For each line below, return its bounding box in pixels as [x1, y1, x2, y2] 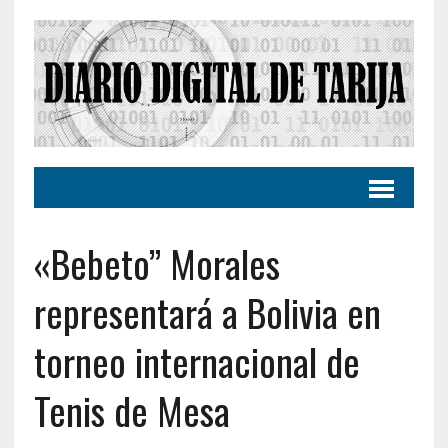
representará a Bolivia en [33, 283, 381, 340]
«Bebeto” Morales [33, 234, 280, 291]
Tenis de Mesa [33, 381, 230, 438]
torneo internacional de [33, 332, 360, 389]
